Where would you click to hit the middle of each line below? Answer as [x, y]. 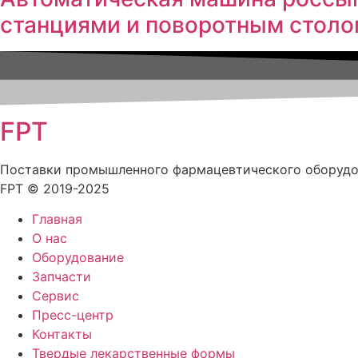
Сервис [56, 295]
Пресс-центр [73, 314]
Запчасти [62, 276]
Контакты [62, 334]
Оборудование [78, 257]
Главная [57, 219]
